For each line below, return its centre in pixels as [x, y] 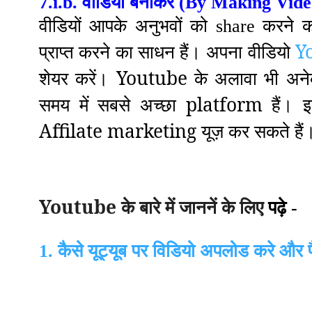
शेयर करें [68, 78]
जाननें [198, 207]
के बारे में [148, 207]
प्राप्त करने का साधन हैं [114, 53]
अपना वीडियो [248, 52]
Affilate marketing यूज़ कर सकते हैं [171, 131]
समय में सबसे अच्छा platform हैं [160, 105]
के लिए [242, 207]
